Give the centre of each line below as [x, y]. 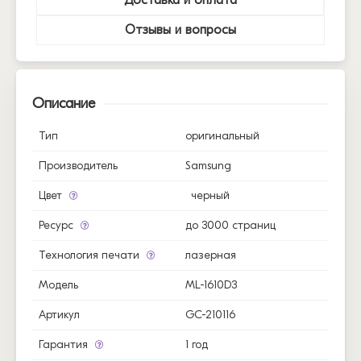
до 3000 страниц [231, 225]
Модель [58, 284]
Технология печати [91, 255]
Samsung [209, 165]
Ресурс [58, 225]
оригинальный [223, 135]
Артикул [59, 314]
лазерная [211, 255]
